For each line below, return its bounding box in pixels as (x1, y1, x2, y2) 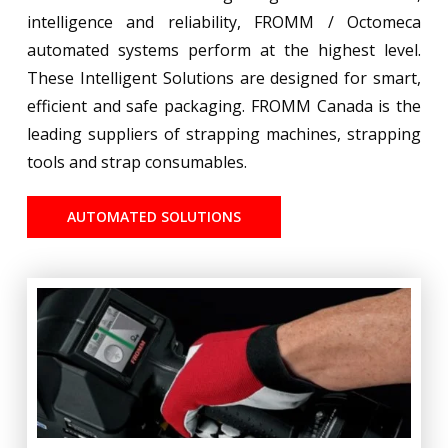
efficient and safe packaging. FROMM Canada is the (26, 94, 422, 117)
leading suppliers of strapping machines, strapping (26, 122, 422, 145)
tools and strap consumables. (26, 150, 247, 173)
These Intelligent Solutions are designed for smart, (26, 66, 422, 89)
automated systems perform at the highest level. (26, 38, 422, 61)
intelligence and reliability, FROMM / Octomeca (26, 10, 422, 33)
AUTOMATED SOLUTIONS (66, 206, 241, 226)
